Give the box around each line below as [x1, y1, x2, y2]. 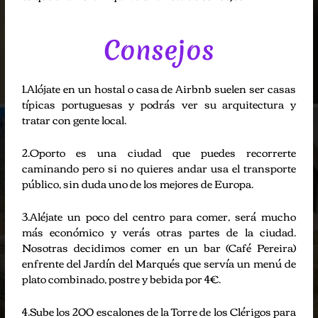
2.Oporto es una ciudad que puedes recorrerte [22, 141, 296, 162]
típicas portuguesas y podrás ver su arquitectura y [22, 93, 296, 114]
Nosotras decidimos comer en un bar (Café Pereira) [22, 236, 296, 257]
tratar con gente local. [22, 109, 127, 129]
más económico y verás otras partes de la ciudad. [22, 221, 296, 241]
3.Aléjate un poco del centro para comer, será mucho [22, 205, 296, 226]
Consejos [104, 31, 214, 68]
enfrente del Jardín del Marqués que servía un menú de [22, 252, 296, 273]
